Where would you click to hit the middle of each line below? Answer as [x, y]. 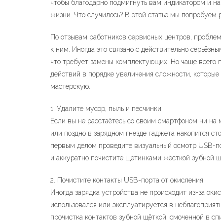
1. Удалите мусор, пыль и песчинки [106, 109]
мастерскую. [70, 86]
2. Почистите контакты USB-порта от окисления [127, 180]
